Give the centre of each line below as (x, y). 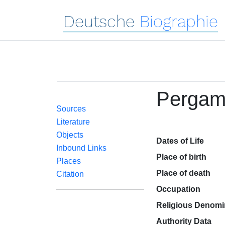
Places (69, 161)
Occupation (178, 189)
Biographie (179, 21)
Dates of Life (180, 141)
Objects (70, 135)
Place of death (183, 173)
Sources (71, 109)
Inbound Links (81, 148)
